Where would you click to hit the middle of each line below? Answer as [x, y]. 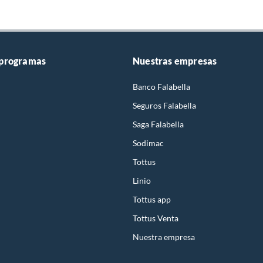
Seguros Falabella [164, 105]
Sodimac [148, 143]
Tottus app [152, 199]
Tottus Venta [156, 218]
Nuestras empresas [175, 60]
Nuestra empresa [164, 237]
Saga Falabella [158, 124]
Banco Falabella [161, 86]
